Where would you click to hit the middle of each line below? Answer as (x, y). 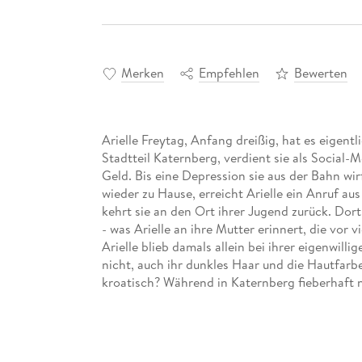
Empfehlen (229, 72)
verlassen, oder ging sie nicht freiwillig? (212, 317)
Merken (142, 72)
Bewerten (320, 72)
